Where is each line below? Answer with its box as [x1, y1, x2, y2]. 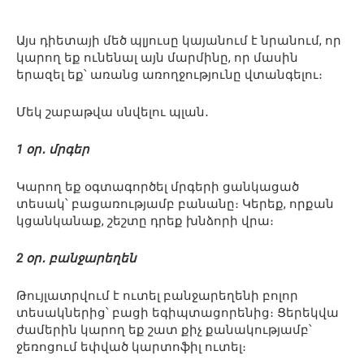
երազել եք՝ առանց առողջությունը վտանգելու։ [16, 67, 323, 83]
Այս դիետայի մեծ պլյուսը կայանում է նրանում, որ [16, 33, 341, 49]
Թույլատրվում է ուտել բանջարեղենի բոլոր [16, 288, 298, 304]
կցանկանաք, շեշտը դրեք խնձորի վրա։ [16, 214, 274, 229]
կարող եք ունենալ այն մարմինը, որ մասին [16, 50, 298, 66]
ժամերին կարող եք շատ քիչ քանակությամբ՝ [16, 323, 312, 338]
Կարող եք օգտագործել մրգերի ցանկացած [16, 180, 299, 195]
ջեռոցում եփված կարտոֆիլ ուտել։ [16, 340, 246, 355]
